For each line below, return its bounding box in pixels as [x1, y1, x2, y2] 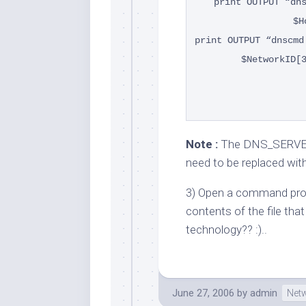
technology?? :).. [186, 222, 267, 236]
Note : [186, 137, 221, 151]
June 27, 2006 [172, 286, 234, 299]
